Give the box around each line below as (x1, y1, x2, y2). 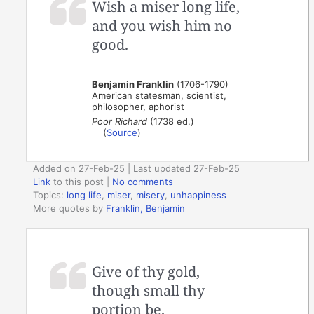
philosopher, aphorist (92, 100, 185, 112)
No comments (112, 175, 174, 187)
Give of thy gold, (92, 262, 200, 282)
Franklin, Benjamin (106, 202, 186, 214)
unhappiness (170, 189, 227, 200)
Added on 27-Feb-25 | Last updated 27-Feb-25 (33, 162, 240, 174)
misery (136, 189, 165, 200)
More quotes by (33, 202, 107, 214)
